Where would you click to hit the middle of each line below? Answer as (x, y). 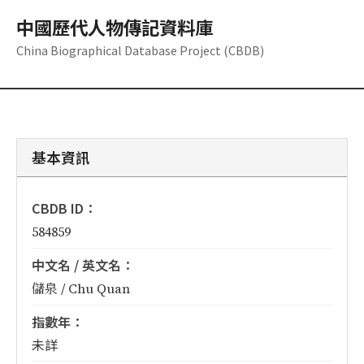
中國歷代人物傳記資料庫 (115, 27)
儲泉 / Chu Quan (81, 288)
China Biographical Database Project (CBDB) (140, 50)
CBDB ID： (64, 208)
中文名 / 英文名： (83, 265)
